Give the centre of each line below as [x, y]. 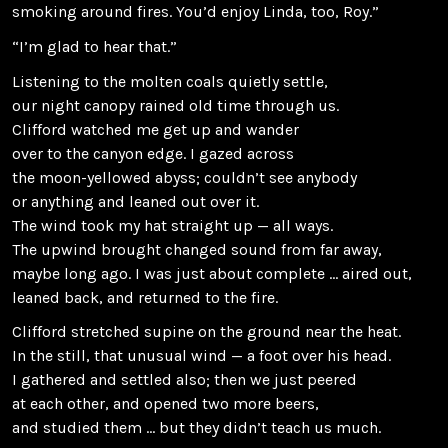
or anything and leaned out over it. [135, 201]
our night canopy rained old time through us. [175, 105]
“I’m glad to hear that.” [94, 46]
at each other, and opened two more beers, [165, 404]
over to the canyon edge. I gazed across [153, 153]
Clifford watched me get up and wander [155, 129]
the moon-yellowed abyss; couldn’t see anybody [184, 177]
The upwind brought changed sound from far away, [197, 249]
